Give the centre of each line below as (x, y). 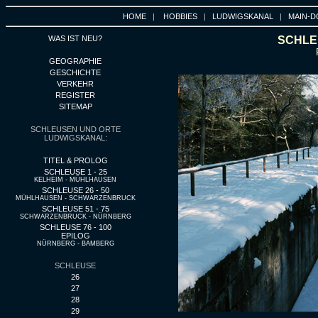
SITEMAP (75, 106)
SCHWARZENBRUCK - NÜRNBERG (75, 216)
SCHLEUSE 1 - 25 (75, 172)
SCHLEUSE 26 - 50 (75, 190)
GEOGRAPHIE (75, 61)
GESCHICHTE (75, 72)
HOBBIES (180, 16)
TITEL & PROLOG (75, 160)
